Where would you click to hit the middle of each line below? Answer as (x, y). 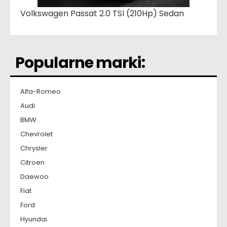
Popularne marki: (80, 63)
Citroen (32, 163)
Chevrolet (36, 134)
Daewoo (34, 177)
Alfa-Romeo (41, 92)
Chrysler (34, 148)
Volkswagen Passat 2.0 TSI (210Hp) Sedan (102, 14)
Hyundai (34, 219)
